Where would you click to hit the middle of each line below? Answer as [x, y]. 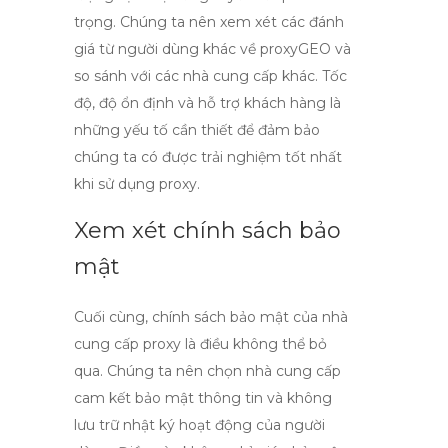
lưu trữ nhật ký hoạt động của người [199, 425]
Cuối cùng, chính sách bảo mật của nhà [211, 317]
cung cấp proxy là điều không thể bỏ [200, 344]
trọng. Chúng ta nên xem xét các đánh [209, 22]
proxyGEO [295, 49]
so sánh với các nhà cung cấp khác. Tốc [210, 76]
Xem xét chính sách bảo [207, 230]
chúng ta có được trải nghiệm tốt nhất [208, 157]
